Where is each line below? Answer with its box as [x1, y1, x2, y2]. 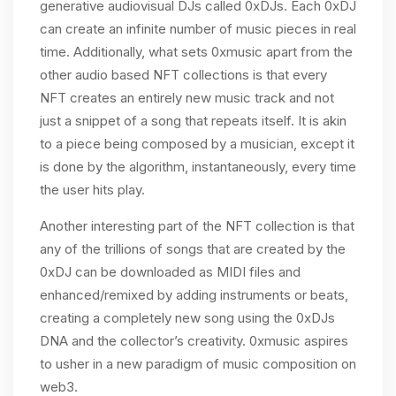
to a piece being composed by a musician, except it [40, 135, 354, 152]
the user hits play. [40, 181, 145, 198]
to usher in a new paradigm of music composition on [40, 355, 356, 372]
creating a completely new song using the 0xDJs [40, 309, 335, 326]
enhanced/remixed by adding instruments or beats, [40, 286, 348, 303]
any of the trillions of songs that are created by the [40, 240, 346, 257]
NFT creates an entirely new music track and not [40, 89, 334, 106]
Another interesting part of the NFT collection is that [40, 217, 354, 234]
